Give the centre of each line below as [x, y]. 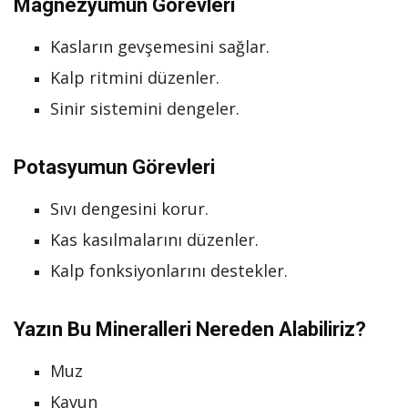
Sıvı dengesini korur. [129, 208]
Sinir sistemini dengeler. [145, 108]
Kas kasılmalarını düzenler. [154, 239]
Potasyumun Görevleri [114, 167]
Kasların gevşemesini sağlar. [160, 46]
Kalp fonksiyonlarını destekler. [169, 270]
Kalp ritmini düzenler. [135, 77]
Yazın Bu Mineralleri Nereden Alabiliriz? [190, 329]
